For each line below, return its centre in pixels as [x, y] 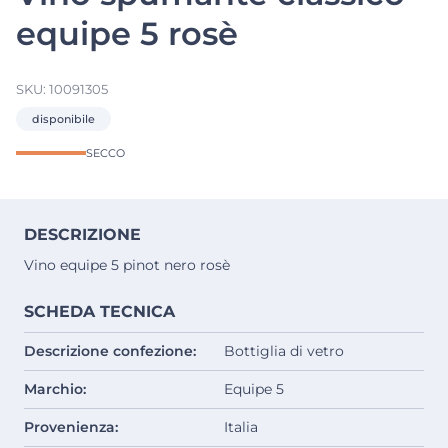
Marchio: [55, 389]
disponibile [63, 119]
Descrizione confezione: [110, 351]
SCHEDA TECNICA [99, 312]
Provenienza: [71, 427]
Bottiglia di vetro [284, 351]
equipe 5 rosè [127, 33]
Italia [241, 427]
